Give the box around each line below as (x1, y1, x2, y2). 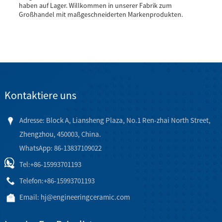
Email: (19, 192, 41, 202)
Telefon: (19, 175, 44, 185)
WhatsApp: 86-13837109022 (19, 143, 102, 153)
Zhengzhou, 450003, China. (19, 129, 101, 139)
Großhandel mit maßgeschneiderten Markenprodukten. (18, 9, 183, 19)
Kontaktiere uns (4, 88, 76, 102)
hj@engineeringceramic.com (40, 192, 130, 202)
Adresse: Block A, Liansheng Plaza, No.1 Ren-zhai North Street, (19, 115, 211, 125)
